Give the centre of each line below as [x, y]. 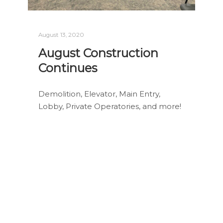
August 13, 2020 [61, 35]
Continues [68, 68]
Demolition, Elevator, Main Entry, [100, 94]
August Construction [99, 53]
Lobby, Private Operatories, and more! [110, 107]
